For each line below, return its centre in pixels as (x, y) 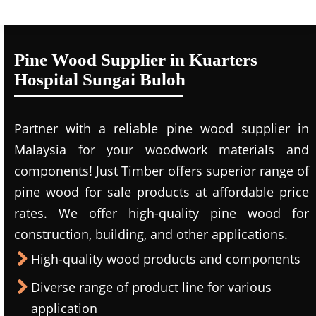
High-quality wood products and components (166, 259)
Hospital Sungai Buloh (100, 79)
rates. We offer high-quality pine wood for (162, 213)
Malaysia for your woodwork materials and (162, 150)
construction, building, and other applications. (151, 234)
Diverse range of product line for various (151, 287)
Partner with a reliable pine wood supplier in (162, 128)
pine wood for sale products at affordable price (162, 192)
